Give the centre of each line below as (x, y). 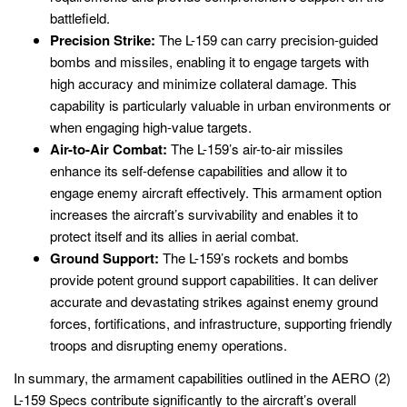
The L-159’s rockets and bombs (254, 258)
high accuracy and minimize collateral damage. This (203, 84)
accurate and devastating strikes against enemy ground (214, 302)
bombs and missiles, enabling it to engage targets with (209, 62)
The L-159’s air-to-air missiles (255, 149)
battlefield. (80, 18)
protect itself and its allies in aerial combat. (174, 236)
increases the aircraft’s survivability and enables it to (204, 214)
